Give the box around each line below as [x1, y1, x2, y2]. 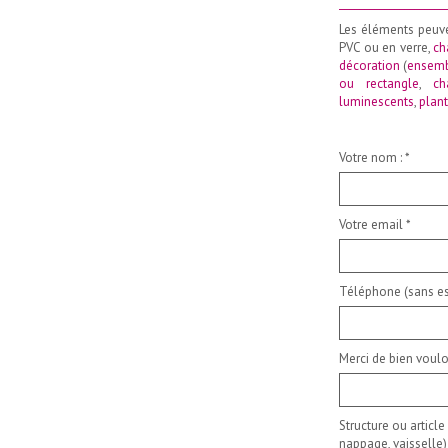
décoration [339, 57, 400, 74]
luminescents [339, 93, 414, 110]
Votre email [339, 216, 406, 233]
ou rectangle [339, 75, 419, 92]
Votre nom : [339, 149, 405, 166]
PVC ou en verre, [339, 39, 433, 56]
